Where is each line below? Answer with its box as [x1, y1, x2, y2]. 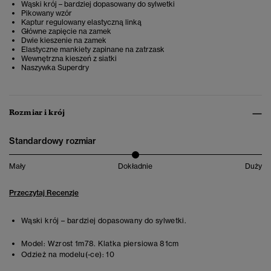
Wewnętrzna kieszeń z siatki [21, 54, 117, 64]
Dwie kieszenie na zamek [21, 36, 106, 45]
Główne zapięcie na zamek [21, 27, 111, 36]
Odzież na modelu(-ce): [21, 250, 104, 260]
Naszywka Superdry [21, 63, 89, 73]
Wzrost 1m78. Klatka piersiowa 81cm [45, 239, 179, 249]
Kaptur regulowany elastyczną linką [21, 18, 142, 27]
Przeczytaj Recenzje [9, 188, 79, 198]
